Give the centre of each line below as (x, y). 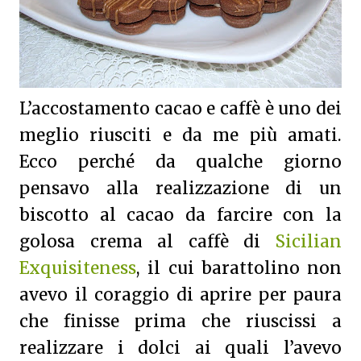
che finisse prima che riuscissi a (180, 322)
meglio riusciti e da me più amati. (180, 135)
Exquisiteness (78, 268)
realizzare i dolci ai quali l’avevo (180, 348)
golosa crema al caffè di (147, 242)
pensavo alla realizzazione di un (180, 189)
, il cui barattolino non (239, 268)
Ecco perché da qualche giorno (180, 162)
